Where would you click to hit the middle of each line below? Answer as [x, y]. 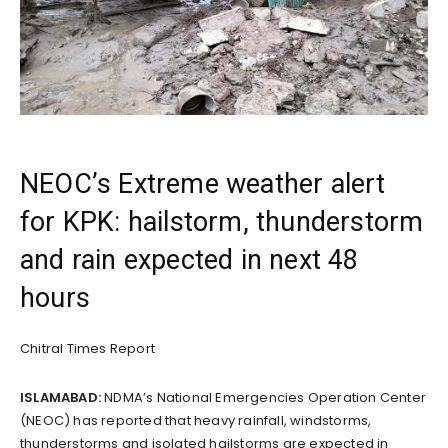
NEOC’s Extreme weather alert [203, 184]
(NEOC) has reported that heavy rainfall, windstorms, [196, 421]
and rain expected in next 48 [189, 260]
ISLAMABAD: [62, 398]
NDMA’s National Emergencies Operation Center [265, 398]
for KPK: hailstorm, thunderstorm [222, 222]
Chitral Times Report [87, 349]
